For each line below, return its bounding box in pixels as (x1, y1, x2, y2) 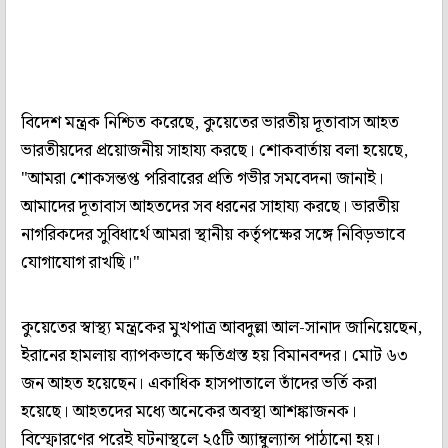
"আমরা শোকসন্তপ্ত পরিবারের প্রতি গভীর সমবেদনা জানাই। (21, 164, 384, 193)
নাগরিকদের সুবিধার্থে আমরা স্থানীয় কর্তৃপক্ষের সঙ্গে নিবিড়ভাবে (21, 220, 405, 249)
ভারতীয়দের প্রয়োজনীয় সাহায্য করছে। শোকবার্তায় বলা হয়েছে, (21, 136, 408, 165)
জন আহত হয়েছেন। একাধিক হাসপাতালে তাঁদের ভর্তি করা (21, 369, 377, 398)
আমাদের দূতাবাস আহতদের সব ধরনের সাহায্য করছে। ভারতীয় (21, 192, 399, 221)
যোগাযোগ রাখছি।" (21, 248, 140, 277)
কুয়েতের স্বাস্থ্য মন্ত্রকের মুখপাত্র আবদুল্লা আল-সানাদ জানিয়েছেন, (21, 313, 422, 342)
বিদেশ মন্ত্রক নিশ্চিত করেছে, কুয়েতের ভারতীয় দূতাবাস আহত (21, 108, 399, 137)
